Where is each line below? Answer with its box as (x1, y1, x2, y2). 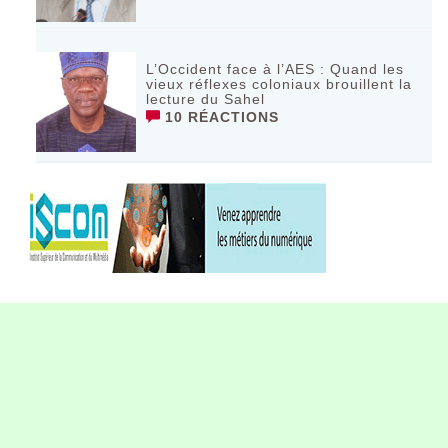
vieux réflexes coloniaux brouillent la (146, 75, 413, 92)
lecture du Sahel (146, 90, 266, 107)
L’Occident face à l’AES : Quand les (146, 60, 405, 77)
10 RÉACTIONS (160, 108, 280, 125)
